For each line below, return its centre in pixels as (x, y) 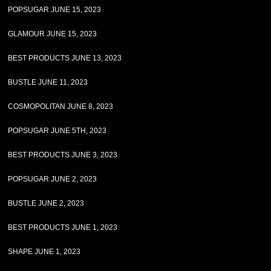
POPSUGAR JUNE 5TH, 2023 (57, 131)
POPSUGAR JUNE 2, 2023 (53, 179)
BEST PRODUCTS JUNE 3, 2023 (63, 155)
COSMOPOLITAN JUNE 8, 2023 (61, 106)
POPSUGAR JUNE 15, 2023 (55, 10)
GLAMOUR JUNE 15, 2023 (53, 34)
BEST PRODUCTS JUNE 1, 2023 (63, 227)
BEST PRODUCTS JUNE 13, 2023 (65, 58)
